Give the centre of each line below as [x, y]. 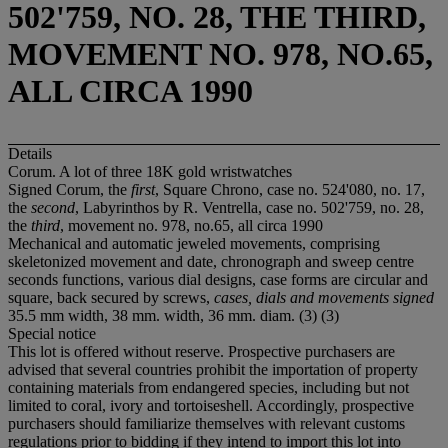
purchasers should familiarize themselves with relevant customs [206, 423]
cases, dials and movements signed [324, 297]
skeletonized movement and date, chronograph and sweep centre [211, 261]
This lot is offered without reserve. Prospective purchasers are [201, 351]
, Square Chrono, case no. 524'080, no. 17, [290, 189]
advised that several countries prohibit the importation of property [213, 369]
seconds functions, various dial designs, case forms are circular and [218, 279]
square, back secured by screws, [111, 297]
